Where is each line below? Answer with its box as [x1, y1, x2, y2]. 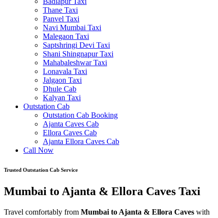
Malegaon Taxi [43, 32, 89, 40]
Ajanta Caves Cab [43, 120, 99, 128]
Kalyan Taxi [43, 93, 81, 102]
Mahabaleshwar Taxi [43, 58, 107, 67]
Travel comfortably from [4, 207, 81, 216]
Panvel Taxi [43, 15, 79, 23]
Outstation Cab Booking [43, 111, 118, 119]
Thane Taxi [43, 6, 78, 14]
